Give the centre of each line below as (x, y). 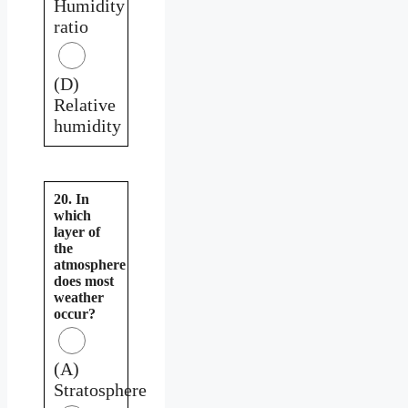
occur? (75, 313)
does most (84, 280)
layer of (77, 231)
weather (79, 297)
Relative (85, 104)
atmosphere (90, 264)
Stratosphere (100, 389)
